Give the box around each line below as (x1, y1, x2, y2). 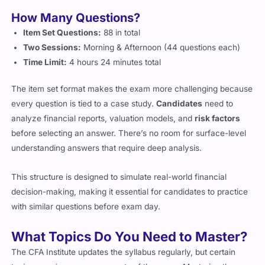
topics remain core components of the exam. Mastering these (11, 248, 244, 258)
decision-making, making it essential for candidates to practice (11, 173, 248, 183)
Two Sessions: (23, 28, 82, 38)
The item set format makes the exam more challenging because (11, 70, 253, 80)
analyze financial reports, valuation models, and (11, 99, 195, 109)
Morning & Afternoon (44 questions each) (81, 28, 241, 38)
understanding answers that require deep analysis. (11, 129, 202, 139)
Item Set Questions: (23, 14, 102, 23)
